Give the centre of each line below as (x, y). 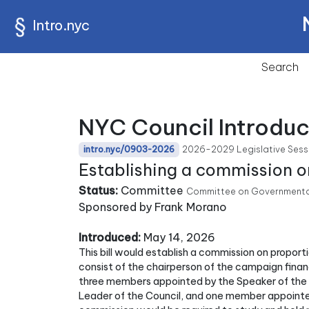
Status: (98, 190)
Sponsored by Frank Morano (153, 207)
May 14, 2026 (178, 237)
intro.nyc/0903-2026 (129, 149)
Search (280, 67)
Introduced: (110, 237)
